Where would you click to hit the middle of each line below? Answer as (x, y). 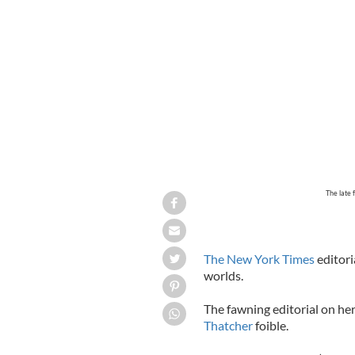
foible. (270, 325)
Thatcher (228, 325)
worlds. (223, 275)
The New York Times (259, 258)
